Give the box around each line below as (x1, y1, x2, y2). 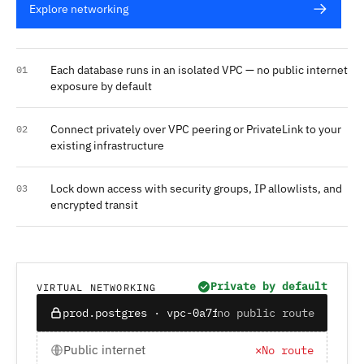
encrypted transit (50, 197, 138, 213)
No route (262, 343, 314, 358)
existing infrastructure (50, 138, 164, 154)
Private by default (210, 279, 327, 294)
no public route (217, 305, 314, 321)
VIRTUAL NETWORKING (37, 280, 157, 293)
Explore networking (29, 2, 128, 17)
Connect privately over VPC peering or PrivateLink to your (50, 122, 341, 137)
